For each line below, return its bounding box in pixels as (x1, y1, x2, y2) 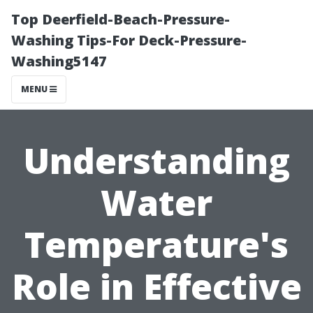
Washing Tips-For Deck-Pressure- (11, 31, 247, 50)
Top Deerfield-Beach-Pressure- (11, 10, 230, 29)
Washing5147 (11, 52, 107, 71)
